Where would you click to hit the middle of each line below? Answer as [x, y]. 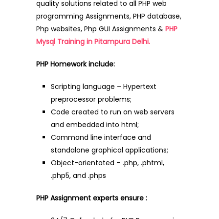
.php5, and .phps [78, 175]
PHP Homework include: [76, 64]
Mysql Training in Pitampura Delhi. [93, 41]
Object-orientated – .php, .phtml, [108, 163]
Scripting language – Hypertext [104, 86]
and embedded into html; [95, 124]
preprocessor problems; [91, 99]
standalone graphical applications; [109, 150]
